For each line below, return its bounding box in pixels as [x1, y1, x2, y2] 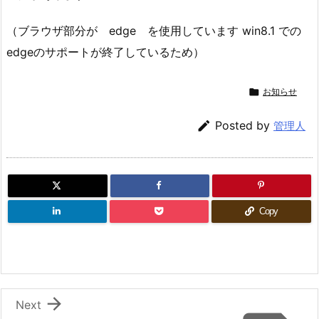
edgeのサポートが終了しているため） [6, 45, 204, 60]
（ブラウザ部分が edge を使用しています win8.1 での [6, 23, 301, 38]
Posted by [215, 117, 273, 132]
